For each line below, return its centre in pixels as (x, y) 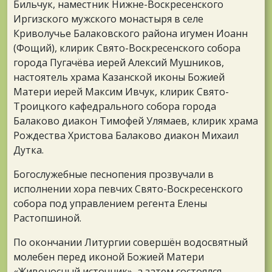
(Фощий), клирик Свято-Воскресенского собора (127, 48)
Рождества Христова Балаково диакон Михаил (126, 136)
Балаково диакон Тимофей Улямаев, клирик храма (136, 121)
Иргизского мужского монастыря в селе (108, 19)
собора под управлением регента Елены (110, 204)
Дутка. (29, 150)
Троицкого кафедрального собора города (115, 107)
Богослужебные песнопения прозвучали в (114, 175)
